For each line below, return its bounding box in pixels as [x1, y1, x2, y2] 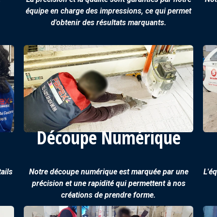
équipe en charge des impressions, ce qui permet [26, 6, 191, 15]
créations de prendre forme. [61, 190, 156, 200]
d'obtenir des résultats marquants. [50, 18, 167, 27]
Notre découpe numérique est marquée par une [29, 167, 188, 176]
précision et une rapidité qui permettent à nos [31, 179, 186, 188]
